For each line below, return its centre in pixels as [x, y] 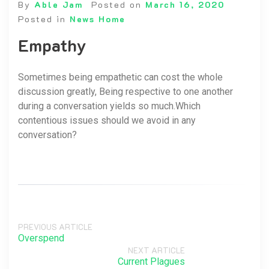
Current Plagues [151, 261]
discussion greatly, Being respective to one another [125, 92]
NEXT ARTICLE [156, 250]
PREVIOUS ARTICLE [55, 227]
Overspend [41, 238]
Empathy [52, 45]
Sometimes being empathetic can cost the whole [120, 77]
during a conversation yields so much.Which [109, 106]
